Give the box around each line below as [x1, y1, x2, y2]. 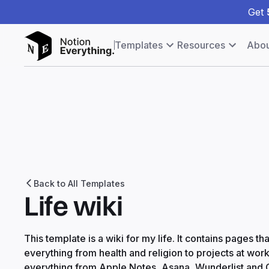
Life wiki [24, 189, 123, 222]
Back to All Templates [34, 178, 125, 189]
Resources [177, 39, 225, 51]
